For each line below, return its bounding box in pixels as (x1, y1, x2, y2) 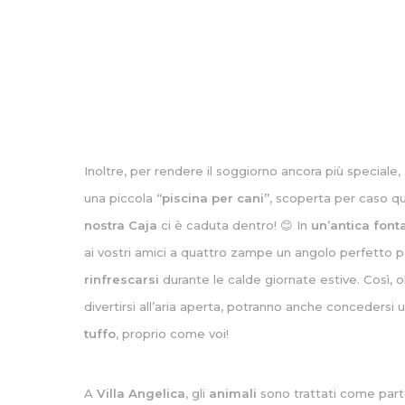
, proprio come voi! (116, 326, 230, 341)
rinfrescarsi (84, 272, 160, 287)
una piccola (84, 191, 157, 205)
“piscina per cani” (156, 191, 270, 205)
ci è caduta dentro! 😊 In (157, 218, 312, 232)
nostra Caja (84, 218, 158, 232)
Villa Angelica (97, 386, 186, 400)
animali (209, 386, 258, 400)
